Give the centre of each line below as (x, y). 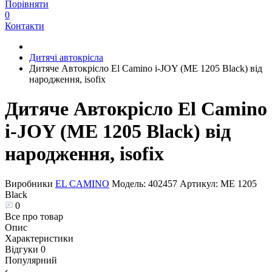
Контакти (25, 26)
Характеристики (39, 238)
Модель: (130, 183)
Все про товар (34, 216)
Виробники (30, 183)
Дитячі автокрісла (66, 57)
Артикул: (200, 183)
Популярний (31, 260)
